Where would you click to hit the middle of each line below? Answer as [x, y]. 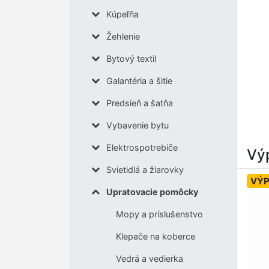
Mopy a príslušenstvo [159, 214]
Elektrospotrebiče [142, 147]
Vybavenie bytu [137, 125]
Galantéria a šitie [139, 80]
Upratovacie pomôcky [152, 192]
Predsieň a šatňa [139, 103]
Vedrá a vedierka [149, 258]
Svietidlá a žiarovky [145, 169]
